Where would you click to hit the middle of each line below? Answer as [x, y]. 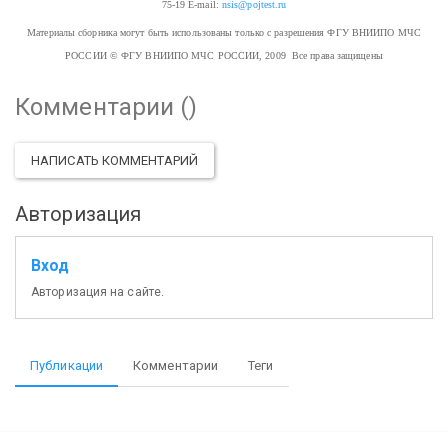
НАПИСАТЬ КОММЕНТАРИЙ [114, 160]
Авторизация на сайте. [98, 292]
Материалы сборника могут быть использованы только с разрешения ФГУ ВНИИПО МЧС [224, 32]
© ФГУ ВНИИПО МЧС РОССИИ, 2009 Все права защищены [244, 55]
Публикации [66, 365]
